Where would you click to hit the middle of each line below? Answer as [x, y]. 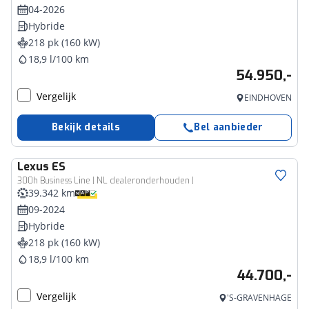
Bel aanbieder [229, 127]
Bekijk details [86, 127]
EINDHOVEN [268, 98]
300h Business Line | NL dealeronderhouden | [106, 181]
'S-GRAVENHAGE [259, 298]
